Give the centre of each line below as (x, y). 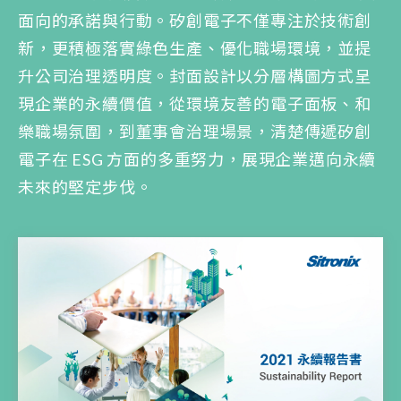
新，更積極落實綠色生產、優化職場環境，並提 (195, 49)
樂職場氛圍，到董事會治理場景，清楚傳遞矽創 (195, 132)
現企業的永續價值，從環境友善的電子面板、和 (195, 104)
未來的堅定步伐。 (85, 188)
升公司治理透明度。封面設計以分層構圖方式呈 (195, 77)
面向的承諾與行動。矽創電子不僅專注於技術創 (195, 21)
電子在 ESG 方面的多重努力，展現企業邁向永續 (197, 160)
